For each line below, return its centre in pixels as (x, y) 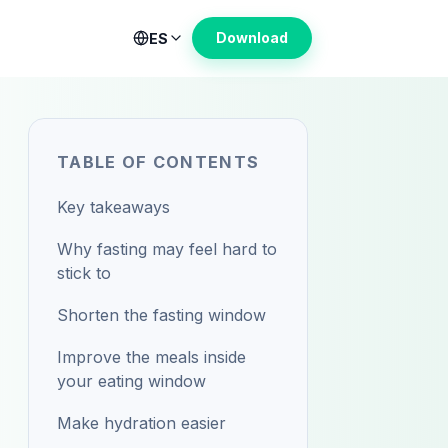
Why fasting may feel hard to (167, 249)
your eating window (131, 381)
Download (252, 37)
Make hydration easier (141, 423)
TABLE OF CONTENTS (158, 162)
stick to (84, 273)
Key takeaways (113, 207)
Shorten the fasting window (161, 315)
